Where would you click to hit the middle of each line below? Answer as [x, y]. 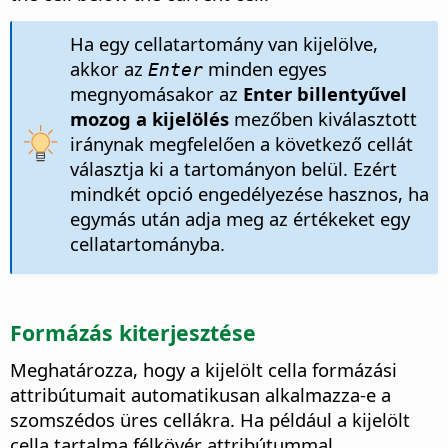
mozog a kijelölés [149, 119]
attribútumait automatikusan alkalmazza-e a [200, 395]
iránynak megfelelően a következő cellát [241, 144]
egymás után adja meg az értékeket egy [239, 219]
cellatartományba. [147, 244]
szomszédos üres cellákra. [122, 420]
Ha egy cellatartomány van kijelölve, [223, 44]
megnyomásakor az [156, 94]
